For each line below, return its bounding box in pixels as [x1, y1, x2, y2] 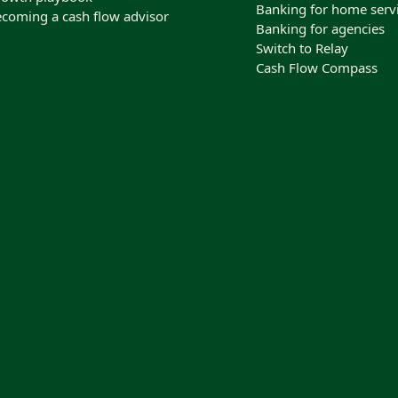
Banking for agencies [256, 20, 385, 37]
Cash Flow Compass [256, 59, 378, 76]
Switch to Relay [256, 39, 348, 57]
